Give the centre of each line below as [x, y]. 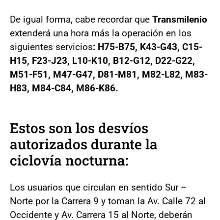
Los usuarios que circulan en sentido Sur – [98, 187]
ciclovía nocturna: [69, 160]
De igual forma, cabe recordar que [81, 19]
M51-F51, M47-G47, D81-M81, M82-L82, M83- [109, 74]
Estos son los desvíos [79, 128]
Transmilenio [180, 19]
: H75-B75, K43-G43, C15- [148, 47]
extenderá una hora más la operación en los [101, 33]
